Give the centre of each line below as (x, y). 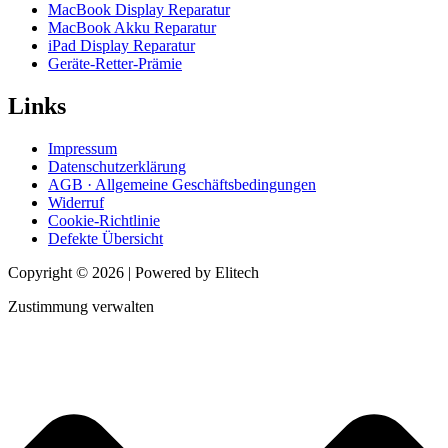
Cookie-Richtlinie (104, 220)
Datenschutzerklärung (117, 166)
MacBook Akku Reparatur (132, 27)
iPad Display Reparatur (121, 45)
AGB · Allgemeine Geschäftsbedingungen (182, 184)
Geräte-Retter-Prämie (115, 63)
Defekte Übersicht (105, 238)
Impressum (82, 148)
